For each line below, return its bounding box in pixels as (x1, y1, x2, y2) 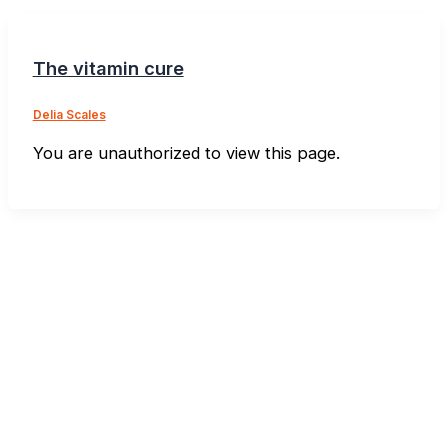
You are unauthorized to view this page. (32, 143, 340, 164)
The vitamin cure (32, 57, 184, 80)
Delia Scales (32, 108, 106, 123)
